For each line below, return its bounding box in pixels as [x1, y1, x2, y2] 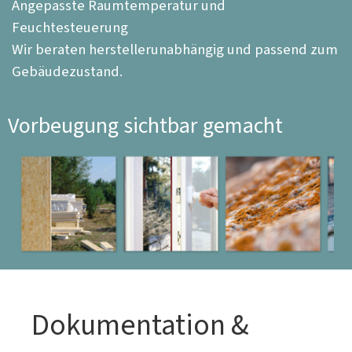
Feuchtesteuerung [12, 16, 128, 38]
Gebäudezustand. [12, 60, 123, 82]
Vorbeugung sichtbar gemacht [8, 109, 283, 141]
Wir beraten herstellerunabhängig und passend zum [12, 38, 338, 60]
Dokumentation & [31, 304, 249, 346]
